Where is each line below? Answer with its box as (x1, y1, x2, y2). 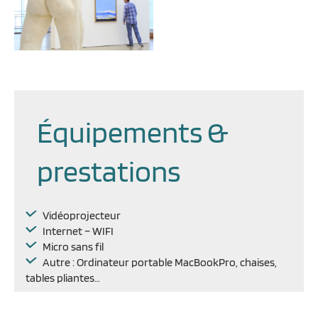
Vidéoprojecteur (40, 208, 121, 222)
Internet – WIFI (40, 224, 114, 238)
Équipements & (37, 114, 229, 150)
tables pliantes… (26, 270, 100, 285)
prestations (37, 153, 180, 189)
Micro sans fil (40, 239, 104, 253)
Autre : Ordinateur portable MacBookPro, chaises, (40, 255, 277, 269)
